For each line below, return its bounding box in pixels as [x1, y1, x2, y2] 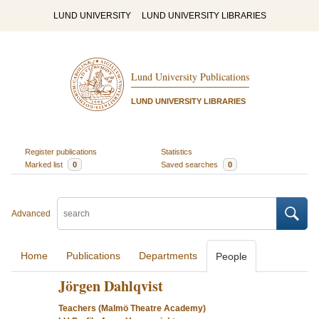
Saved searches [161, 159, 220, 169]
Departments [139, 250, 197, 261]
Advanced [11, 209, 51, 219]
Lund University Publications [130, 70, 249, 84]
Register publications [24, 147, 97, 156]
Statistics [161, 147, 192, 156]
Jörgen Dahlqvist [58, 276, 163, 296]
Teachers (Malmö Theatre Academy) [58, 303, 206, 313]
